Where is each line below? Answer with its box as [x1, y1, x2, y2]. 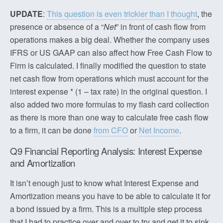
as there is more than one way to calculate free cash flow [10, 111, 209, 123]
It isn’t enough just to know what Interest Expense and [10, 177, 199, 189]
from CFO [94, 124, 128, 136]
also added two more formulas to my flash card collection [10, 99, 209, 110]
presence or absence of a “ [10, 21, 104, 32]
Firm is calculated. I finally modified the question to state [10, 60, 206, 71]
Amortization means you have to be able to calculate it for [10, 190, 211, 202]
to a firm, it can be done [10, 124, 94, 136]
